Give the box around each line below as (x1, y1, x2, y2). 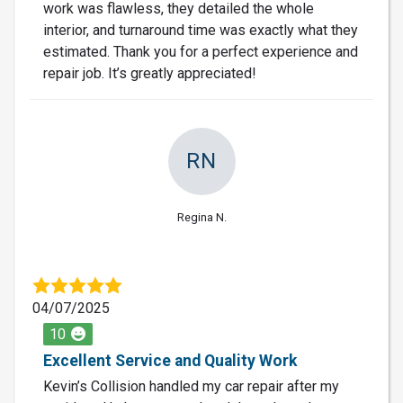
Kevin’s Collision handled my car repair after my (43, 377, 339, 395)
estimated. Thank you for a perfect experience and (43, 42, 358, 60)
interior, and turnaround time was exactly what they (43, 21, 358, 39)
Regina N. (176, 210, 227, 224)
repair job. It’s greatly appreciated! (43, 64, 256, 82)
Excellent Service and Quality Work (43, 351, 297, 370)
